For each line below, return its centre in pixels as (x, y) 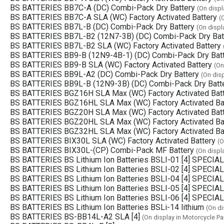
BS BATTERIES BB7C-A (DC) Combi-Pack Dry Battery (102, 7)
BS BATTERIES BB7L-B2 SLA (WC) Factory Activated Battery (115, 45)
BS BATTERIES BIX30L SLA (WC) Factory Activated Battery (113, 140)
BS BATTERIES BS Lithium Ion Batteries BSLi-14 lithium (107, 207)
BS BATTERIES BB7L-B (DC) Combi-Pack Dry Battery (102, 26)
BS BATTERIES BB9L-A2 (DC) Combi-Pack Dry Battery (104, 74)
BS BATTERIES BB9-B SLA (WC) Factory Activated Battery (111, 64)
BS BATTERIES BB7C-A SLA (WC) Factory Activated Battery (113, 17)
